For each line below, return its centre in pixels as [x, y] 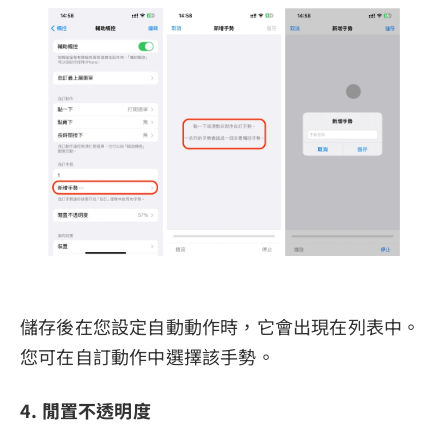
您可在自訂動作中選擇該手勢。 [147, 355]
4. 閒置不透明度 [85, 409]
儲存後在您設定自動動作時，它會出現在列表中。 [220, 325]
